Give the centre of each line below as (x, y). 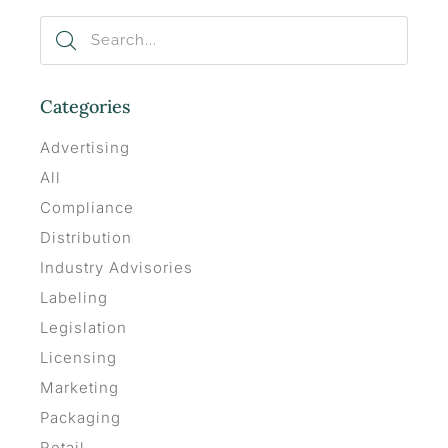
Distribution (86, 237)
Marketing (79, 387)
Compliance (87, 207)
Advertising (85, 147)
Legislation (83, 327)
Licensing (78, 357)
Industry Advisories (116, 267)
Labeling (74, 297)
